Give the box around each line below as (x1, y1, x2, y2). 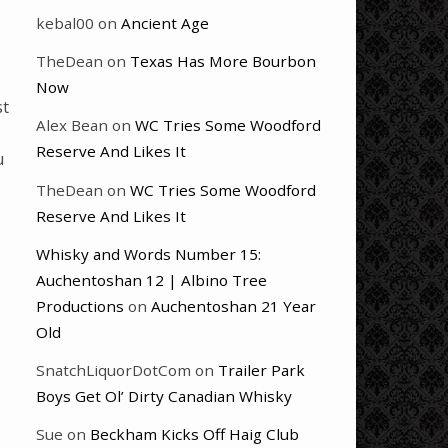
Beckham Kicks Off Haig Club (90, 424, 299, 445)
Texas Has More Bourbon (130, 51, 316, 72)
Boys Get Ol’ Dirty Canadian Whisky (36, 385, 292, 406)
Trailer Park (218, 359, 305, 380)
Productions (36, 295, 124, 316)
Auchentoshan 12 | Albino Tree (36, 269, 267, 290)
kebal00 (36, 13, 94, 34)
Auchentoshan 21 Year (151, 295, 316, 316)
